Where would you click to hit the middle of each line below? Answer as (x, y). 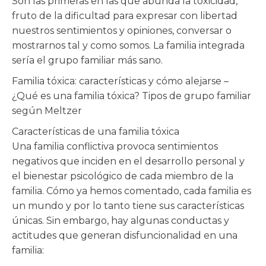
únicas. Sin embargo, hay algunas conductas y (121, 221)
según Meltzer (47, 111)
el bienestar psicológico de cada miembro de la (123, 176)
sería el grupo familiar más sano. (87, 60)
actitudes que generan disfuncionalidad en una (125, 235)
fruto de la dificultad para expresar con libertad (125, 16)
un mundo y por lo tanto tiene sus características (128, 206)
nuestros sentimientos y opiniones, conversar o (122, 31)
